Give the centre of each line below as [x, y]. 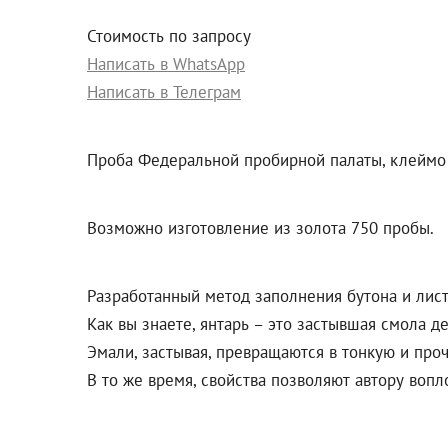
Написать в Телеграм [164, 92]
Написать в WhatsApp [166, 64]
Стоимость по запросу [169, 36]
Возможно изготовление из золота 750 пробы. [260, 228]
